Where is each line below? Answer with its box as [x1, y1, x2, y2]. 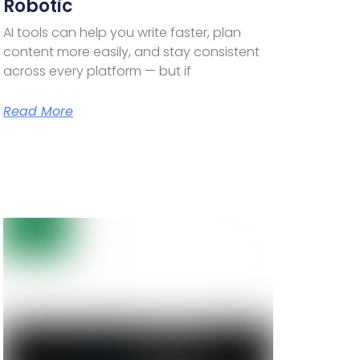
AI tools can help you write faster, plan [3, 22, 242, 42]
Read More [3, 101, 74, 121]
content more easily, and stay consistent [3, 42, 260, 61]
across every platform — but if [3, 61, 192, 80]
